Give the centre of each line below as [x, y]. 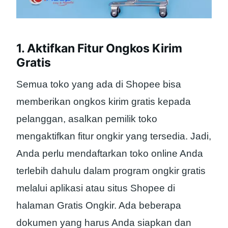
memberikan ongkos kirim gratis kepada [104, 101]
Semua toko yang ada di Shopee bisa [99, 84]
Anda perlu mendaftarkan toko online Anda [110, 153]
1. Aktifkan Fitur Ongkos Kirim [99, 49]
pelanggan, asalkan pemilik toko [87, 119]
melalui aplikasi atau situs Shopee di [96, 188]
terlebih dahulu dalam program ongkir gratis [111, 170]
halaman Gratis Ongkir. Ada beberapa [99, 205]
